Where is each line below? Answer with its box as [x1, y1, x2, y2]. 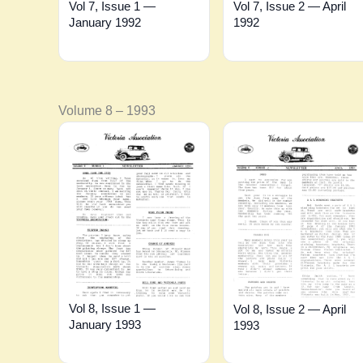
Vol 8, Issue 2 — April [233, 301, 346, 316]
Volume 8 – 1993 [58, 103, 156, 117]
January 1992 [69, 15, 141, 29]
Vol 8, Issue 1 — [69, 301, 156, 316]
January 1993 [69, 318, 141, 332]
